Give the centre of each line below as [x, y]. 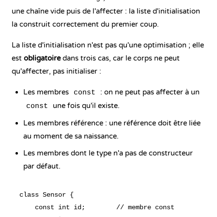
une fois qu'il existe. [85, 106]
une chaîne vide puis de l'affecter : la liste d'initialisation [106, 11]
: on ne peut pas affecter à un [149, 92]
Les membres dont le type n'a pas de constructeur [108, 153]
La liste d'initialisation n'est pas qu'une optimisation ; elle [108, 45]
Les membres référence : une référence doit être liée [112, 123]
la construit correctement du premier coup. [85, 24]
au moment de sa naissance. [71, 136]
